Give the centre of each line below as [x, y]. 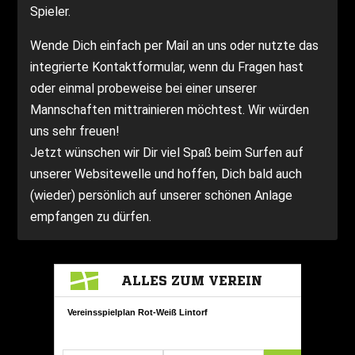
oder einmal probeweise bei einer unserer [144, 88]
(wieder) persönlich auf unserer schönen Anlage [162, 195]
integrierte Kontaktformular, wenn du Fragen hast [167, 67]
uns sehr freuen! [75, 131]
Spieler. [51, 11]
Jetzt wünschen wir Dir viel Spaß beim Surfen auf [167, 153]
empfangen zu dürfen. [91, 217]
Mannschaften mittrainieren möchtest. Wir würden [170, 110]
